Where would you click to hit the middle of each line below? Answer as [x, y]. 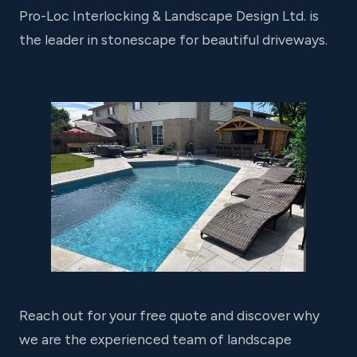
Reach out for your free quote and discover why [169, 316]
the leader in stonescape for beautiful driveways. [173, 39]
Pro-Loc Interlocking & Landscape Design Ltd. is [169, 15]
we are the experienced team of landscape [155, 339]
